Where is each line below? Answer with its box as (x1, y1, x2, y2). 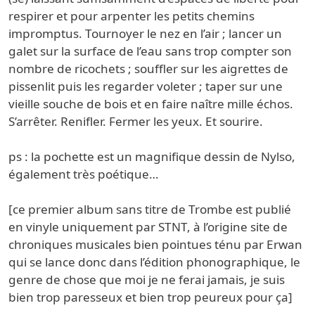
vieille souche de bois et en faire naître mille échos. (8, 96, 293, 112)
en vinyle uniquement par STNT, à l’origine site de (8, 219, 288, 236)
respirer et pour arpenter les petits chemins (8, 8, 255, 25)
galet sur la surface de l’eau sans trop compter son (8, 43, 292, 60)
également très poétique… (8, 166, 159, 183)
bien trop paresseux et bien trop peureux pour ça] (8, 289, 292, 306)
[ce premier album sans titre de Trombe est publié (8, 201, 291, 218)
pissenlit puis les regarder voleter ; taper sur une (8, 78, 283, 95)
